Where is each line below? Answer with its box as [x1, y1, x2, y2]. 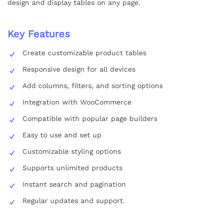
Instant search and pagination [22, 180, 126, 188]
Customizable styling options [22, 147, 121, 155]
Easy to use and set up [22, 130, 102, 139]
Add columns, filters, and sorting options [22, 81, 163, 90]
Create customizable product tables [22, 48, 146, 57]
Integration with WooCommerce [22, 98, 131, 106]
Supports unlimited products [22, 163, 122, 172]
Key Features [7, 27, 70, 40]
